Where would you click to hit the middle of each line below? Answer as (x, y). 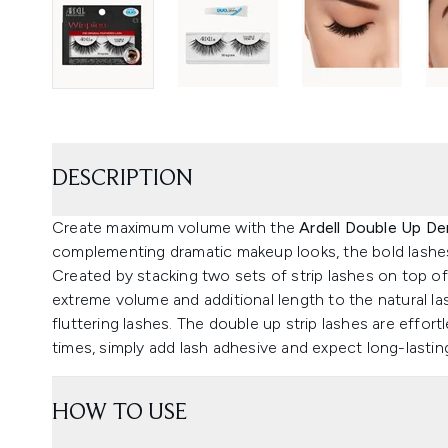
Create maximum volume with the (176, 227)
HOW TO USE (119, 412)
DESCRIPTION (122, 178)
